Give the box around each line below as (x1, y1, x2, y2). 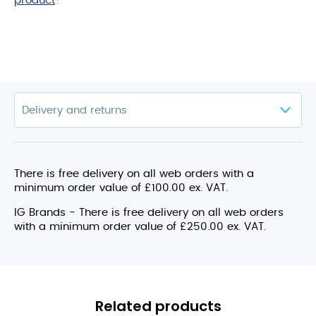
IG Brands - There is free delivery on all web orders (14, 207, 284, 218)
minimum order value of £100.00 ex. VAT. (14, 183, 228, 193)
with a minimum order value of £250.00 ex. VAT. (14, 221, 266, 232)
